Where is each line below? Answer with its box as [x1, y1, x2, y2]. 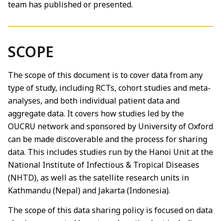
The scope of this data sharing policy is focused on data [8, 204, 213, 216]
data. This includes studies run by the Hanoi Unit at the [8, 146, 213, 157]
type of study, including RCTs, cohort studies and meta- [8, 82, 211, 93]
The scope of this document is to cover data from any [8, 69, 203, 80]
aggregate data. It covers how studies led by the [8, 108, 184, 119]
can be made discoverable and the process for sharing [8, 133, 207, 145]
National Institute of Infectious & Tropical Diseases [8, 159, 199, 170]
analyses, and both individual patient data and [8, 95, 180, 106]
